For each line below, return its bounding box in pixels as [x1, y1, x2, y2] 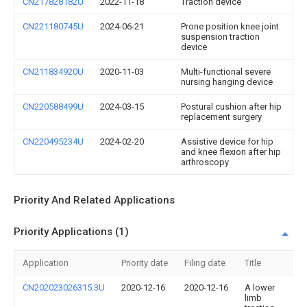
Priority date [121, 258, 168, 269]
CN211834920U [23, 66, 84, 77]
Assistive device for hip [181, 136, 273, 147]
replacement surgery [181, 112, 262, 123]
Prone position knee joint [181, 21, 279, 32]
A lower [245, 282, 275, 293]
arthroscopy [181, 157, 229, 168]
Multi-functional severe [181, 66, 271, 77]
